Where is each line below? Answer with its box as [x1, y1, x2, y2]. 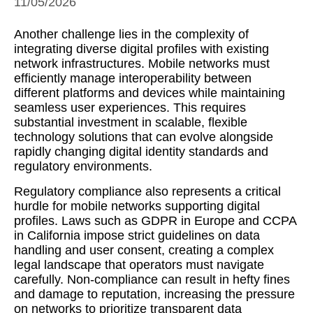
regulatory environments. [14, 159, 152, 173]
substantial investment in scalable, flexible [14, 115, 247, 129]
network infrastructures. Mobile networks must [14, 57, 270, 71]
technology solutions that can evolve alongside [14, 130, 273, 144]
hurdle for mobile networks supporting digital [14, 199, 260, 213]
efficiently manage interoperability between [14, 71, 252, 85]
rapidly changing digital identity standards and [14, 145, 268, 159]
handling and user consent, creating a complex [14, 243, 274, 257]
